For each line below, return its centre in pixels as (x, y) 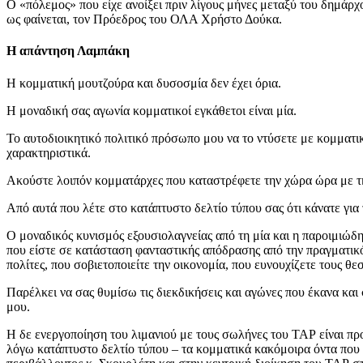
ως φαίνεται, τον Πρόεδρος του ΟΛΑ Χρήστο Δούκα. (144, 19)
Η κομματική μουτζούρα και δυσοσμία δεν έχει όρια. (144, 83)
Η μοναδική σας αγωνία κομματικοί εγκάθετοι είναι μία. (152, 110)
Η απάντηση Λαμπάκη (68, 51)
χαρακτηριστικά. (49, 152)
